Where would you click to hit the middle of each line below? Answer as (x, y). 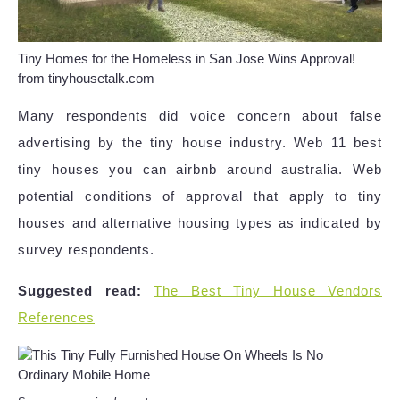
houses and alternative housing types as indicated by (200, 222)
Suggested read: (80, 290)
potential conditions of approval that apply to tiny (200, 196)
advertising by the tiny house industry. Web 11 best (200, 142)
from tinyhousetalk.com (86, 78)
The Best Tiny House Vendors (268, 290)
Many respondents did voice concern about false (200, 115)
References (56, 317)
